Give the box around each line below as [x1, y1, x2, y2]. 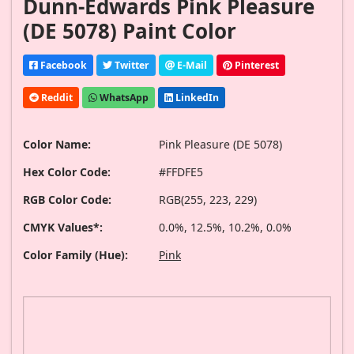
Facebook [38, 58, 87, 72]
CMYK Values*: [23, 220, 103, 235]
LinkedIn [173, 90, 219, 104]
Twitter [112, 58, 149, 72]
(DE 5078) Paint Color [23, 17, 236, 46]
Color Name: [23, 137, 91, 153]
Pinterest [232, 58, 279, 72]
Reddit [39, 90, 73, 104]
